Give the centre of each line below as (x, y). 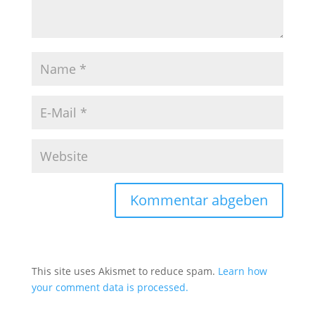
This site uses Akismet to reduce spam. (124, 271)
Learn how (242, 271)
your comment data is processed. (110, 287)
